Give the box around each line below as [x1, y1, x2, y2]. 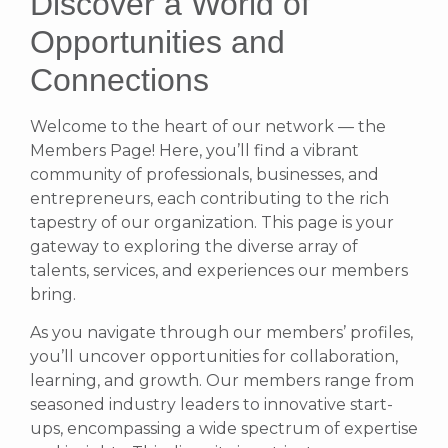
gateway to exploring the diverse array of [30, 236, 358, 256]
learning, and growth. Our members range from [30, 370, 414, 390]
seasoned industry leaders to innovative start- [30, 394, 393, 414]
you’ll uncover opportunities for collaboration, [30, 346, 398, 366]
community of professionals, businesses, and [30, 164, 379, 184]
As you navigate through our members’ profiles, [30, 322, 413, 342]
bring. [30, 284, 76, 304]
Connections [30, 61, 209, 98]
